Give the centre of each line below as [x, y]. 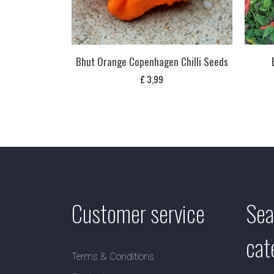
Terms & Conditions [113, 257]
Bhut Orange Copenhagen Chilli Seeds [152, 62]
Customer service [138, 213]
